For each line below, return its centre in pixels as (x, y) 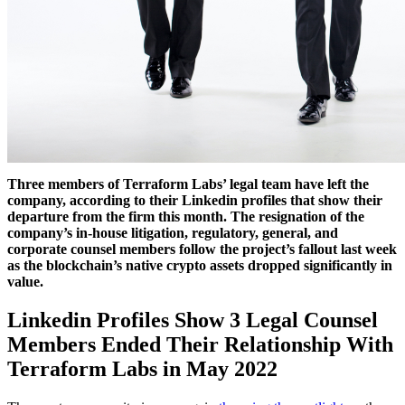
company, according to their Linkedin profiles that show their (195, 201)
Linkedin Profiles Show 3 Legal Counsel (193, 320)
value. (25, 282)
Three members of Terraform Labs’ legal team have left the (188, 184)
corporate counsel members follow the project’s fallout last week (202, 250)
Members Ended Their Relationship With (200, 344)
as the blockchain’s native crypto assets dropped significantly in (200, 266)
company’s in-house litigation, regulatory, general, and (173, 233)
